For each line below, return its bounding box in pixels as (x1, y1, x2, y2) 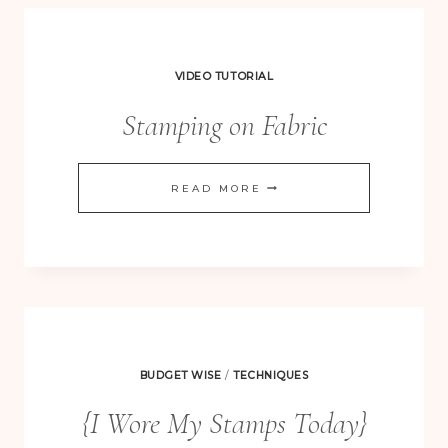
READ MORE (171, 181, 262, 195)
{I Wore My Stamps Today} (81, 405, 367, 443)
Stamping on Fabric (121, 106, 327, 144)
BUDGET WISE (139, 368, 222, 382)
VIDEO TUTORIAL (174, 70, 274, 84)
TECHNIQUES (233, 368, 309, 382)
